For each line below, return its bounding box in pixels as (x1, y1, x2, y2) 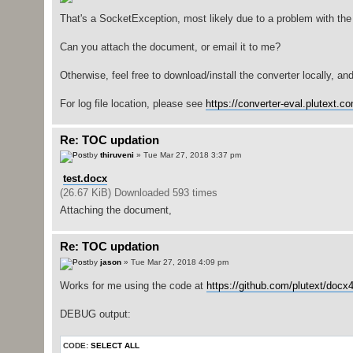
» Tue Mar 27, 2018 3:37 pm (133, 150, 241, 160)
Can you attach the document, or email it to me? (59, 40, 281, 53)
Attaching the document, (59, 204, 172, 217)
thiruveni (99, 150, 134, 160)
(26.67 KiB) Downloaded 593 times (59, 187, 217, 199)
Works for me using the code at (59, 279, 206, 292)
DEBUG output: (59, 307, 131, 320)
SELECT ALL (90, 340, 139, 350)
